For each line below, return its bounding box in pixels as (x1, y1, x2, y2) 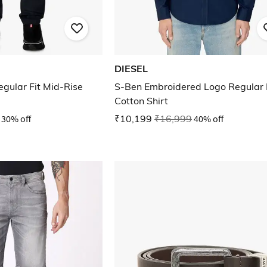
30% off (1, 113, 31, 125)
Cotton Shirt (114, 95, 168, 107)
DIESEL (114, 63, 148, 75)
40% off (194, 113, 223, 125)
